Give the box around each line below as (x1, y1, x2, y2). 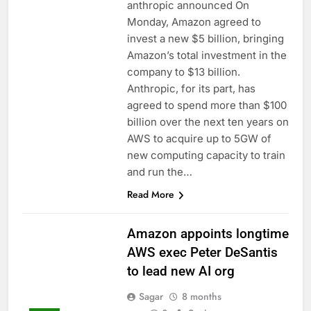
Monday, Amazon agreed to (126, 15, 261, 29)
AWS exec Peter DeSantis (126, 244, 278, 261)
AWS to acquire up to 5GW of (126, 132, 271, 146)
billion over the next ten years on (126, 115, 289, 129)
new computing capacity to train (126, 149, 285, 162)
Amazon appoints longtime (126, 226, 289, 242)
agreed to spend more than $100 (126, 99, 287, 112)
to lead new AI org (126, 263, 235, 280)
